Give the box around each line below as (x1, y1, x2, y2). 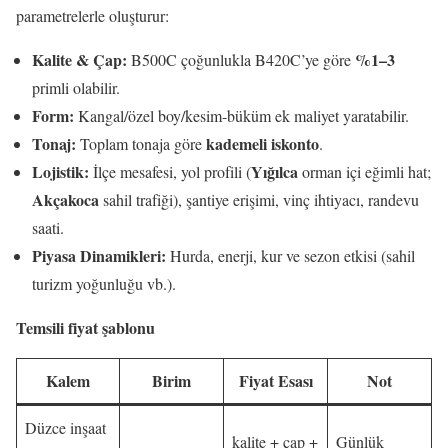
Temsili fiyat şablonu (16, 315, 155, 339)
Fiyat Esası (238, 368, 313, 392)
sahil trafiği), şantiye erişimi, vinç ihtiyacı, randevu (99, 188, 419, 210)
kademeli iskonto (206, 131, 319, 155)
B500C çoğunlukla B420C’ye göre (127, 48, 355, 70)
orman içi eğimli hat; (298, 160, 431, 182)
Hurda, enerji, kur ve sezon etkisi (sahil (166, 244, 415, 266)
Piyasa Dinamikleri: (32, 243, 166, 267)
